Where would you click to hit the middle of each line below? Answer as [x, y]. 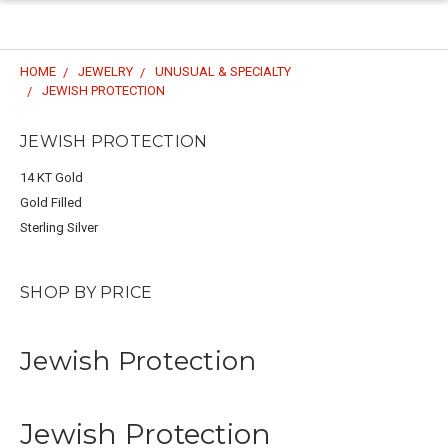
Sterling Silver [59, 227]
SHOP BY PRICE [86, 292]
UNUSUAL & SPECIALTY [223, 71]
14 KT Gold [51, 177]
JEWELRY [105, 71]
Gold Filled [51, 202]
